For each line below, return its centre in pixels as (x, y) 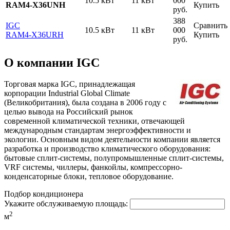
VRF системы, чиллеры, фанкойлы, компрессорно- (93, 167)
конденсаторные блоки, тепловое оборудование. (89, 177)
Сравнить (210, 25)
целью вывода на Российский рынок (69, 112)
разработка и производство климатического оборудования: (107, 149)
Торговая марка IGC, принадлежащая (70, 84)
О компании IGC (52, 62)
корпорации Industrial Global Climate (67, 93)
